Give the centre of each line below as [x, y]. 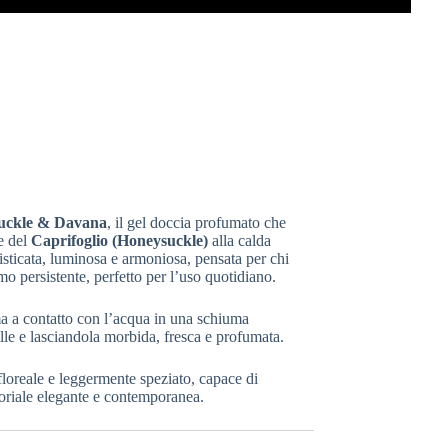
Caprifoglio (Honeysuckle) [119, 240]
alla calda [239, 240]
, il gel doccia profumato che [196, 222]
